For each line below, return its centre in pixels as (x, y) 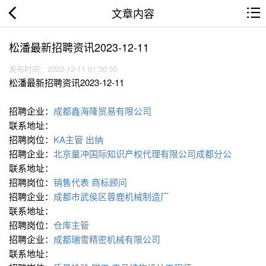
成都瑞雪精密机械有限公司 (108, 239)
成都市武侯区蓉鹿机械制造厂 (113, 197)
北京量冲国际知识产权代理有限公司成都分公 (144, 154)
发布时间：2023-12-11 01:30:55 (66, 69)
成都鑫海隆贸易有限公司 (104, 111)
